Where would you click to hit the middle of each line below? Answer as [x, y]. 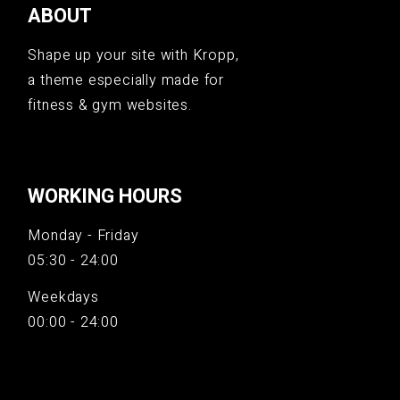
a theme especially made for [126, 80]
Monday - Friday [83, 236]
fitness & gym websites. [110, 105]
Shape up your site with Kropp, [133, 55]
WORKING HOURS [105, 196]
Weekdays [63, 297]
